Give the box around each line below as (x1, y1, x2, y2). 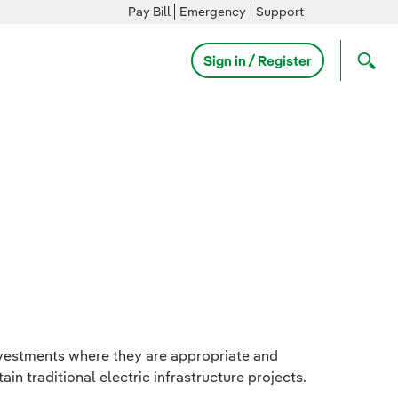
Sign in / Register (203, 52, 312, 69)
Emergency (179, 4, 247, 20)
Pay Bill (127, 4, 171, 20)
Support (255, 4, 304, 20)
